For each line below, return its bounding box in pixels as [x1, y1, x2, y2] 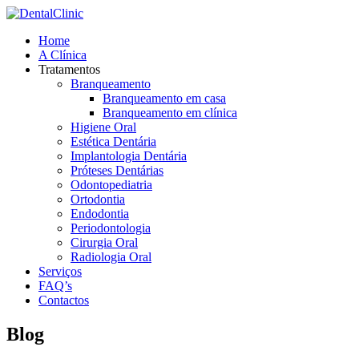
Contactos [38, 293, 89, 307]
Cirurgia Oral [71, 236, 138, 249]
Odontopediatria [71, 178, 152, 192]
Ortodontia [71, 192, 125, 206]
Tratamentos [38, 63, 100, 76]
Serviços [38, 264, 82, 278]
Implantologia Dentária [71, 149, 187, 163]
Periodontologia [71, 221, 151, 235]
